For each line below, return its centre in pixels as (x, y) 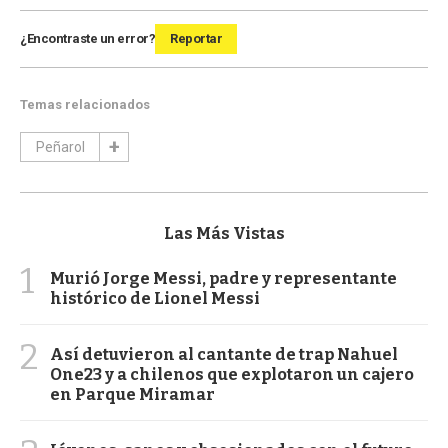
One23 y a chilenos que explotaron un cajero (232, 374)
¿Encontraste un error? (87, 38)
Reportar (196, 38)
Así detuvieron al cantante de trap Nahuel (224, 354)
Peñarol (60, 146)
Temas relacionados (85, 104)
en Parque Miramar (132, 394)
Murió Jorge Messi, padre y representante (223, 278)
